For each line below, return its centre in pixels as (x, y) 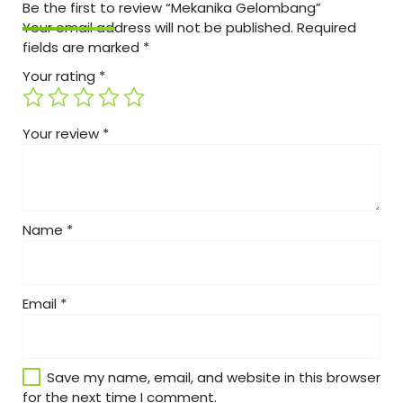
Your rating (61, 76)
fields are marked (83, 47)
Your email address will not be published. (158, 27)
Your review (63, 133)
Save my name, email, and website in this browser (214, 377)
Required (327, 27)
